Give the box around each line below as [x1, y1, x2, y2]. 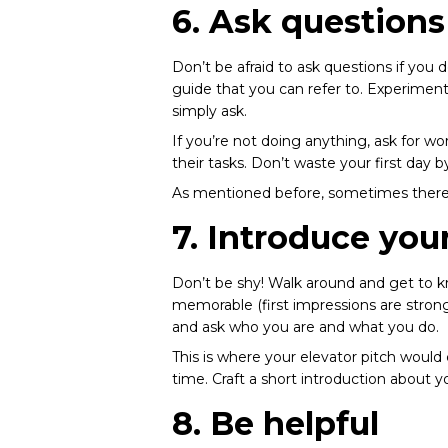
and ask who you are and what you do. [172, 318, 439, 336]
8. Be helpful [172, 404, 379, 443]
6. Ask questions [172, 2, 445, 41]
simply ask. [172, 102, 247, 120]
